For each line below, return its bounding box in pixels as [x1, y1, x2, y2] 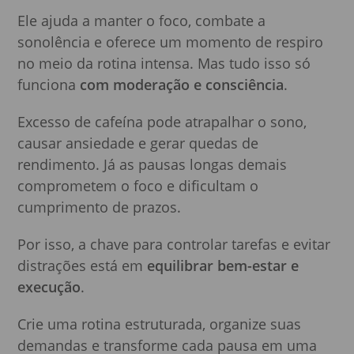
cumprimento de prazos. [17, 197, 182, 217]
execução [17, 277, 81, 296]
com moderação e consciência [80, 74, 284, 94]
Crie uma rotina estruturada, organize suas [17, 314, 302, 333]
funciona [17, 74, 81, 94]
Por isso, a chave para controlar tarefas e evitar [17, 234, 331, 254]
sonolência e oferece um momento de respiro [17, 32, 324, 51]
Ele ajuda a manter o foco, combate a [17, 10, 266, 30]
